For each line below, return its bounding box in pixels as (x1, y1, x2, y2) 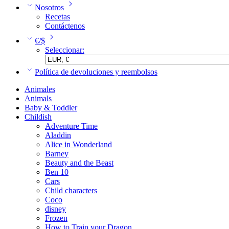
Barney (45, 149, 68, 158)
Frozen (45, 214, 67, 222)
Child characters (45, 186, 97, 195)
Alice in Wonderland (45, 140, 112, 149)
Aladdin (45, 131, 71, 140)
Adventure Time (45, 122, 98, 130)
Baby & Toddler (25, 103, 77, 112)
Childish (25, 112, 52, 121)
